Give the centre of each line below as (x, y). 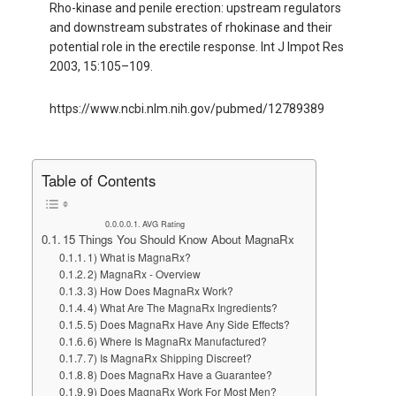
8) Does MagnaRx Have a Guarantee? (180, 375)
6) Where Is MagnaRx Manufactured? (178, 341)
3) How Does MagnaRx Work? (161, 291)
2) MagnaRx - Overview (145, 274)
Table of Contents (98, 181)
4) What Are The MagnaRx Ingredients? (183, 308)
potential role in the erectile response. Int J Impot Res (196, 46)
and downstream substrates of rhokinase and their (190, 27)
